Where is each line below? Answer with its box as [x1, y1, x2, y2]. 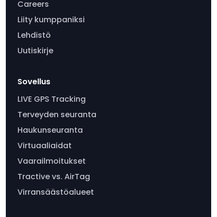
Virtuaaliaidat [17, 140, 72, 152]
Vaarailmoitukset [17, 155, 86, 167]
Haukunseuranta [17, 124, 83, 136]
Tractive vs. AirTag [17, 171, 90, 183]
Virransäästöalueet [17, 186, 94, 198]
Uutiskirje [17, 45, 53, 57]
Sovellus [17, 76, 50, 88]
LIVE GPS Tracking [17, 93, 86, 105]
